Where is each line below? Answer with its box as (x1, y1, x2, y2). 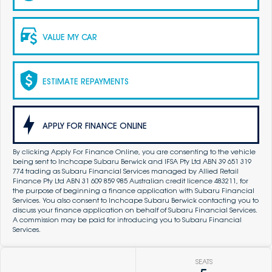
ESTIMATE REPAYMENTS (42, 76, 129, 86)
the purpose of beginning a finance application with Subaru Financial (13, 186, 254, 195)
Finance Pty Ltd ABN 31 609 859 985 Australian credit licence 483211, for (13, 177, 248, 186)
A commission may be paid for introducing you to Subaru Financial (13, 216, 242, 225)
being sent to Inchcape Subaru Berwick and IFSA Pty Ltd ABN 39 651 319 (13, 157, 251, 166)
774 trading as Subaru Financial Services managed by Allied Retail (13, 167, 239, 176)
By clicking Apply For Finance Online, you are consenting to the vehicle (13, 148, 256, 157)
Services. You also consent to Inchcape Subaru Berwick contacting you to (13, 196, 259, 205)
